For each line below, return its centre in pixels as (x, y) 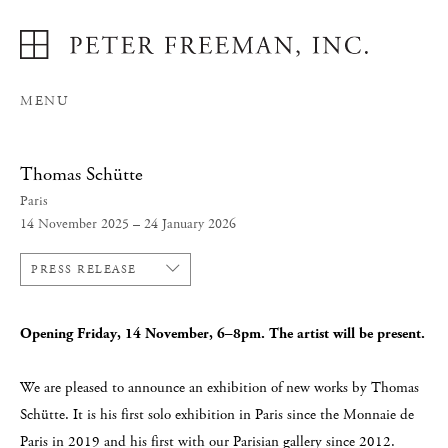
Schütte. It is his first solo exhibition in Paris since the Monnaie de (217, 414)
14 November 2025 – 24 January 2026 (128, 223)
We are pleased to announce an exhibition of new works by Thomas (219, 387)
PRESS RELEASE (84, 269)
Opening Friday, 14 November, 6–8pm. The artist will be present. (222, 333)
